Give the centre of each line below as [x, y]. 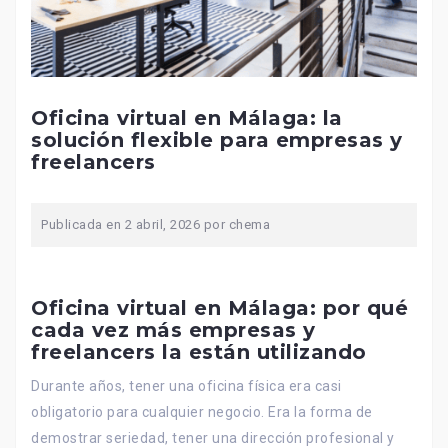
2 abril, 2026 [162, 225]
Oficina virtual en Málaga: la [187, 118]
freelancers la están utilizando [199, 352]
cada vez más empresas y [173, 330]
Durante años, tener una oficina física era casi [186, 386]
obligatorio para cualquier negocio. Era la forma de [202, 412]
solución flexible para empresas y [217, 140]
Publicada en [83, 225]
